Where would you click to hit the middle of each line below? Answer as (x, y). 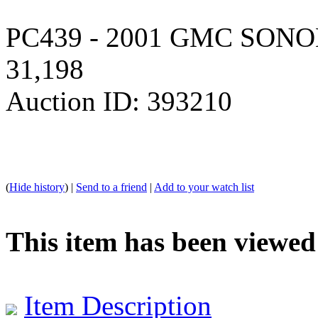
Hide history (37, 187)
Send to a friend (111, 187)
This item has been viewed (161, 241)
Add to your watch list (204, 187)
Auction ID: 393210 (119, 101)
